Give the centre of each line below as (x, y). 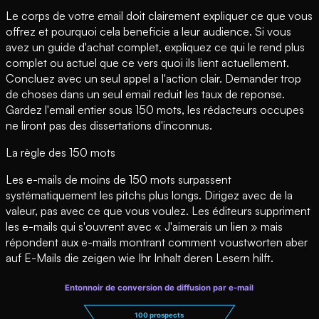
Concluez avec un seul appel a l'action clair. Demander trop (153, 78)
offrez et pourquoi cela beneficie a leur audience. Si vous (148, 31)
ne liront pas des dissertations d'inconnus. (109, 125)
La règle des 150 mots (61, 152)
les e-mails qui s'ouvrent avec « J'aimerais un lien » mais (144, 226)
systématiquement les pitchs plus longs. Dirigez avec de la (149, 195)
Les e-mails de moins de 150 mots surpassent (119, 179)
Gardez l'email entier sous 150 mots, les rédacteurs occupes (155, 109)
